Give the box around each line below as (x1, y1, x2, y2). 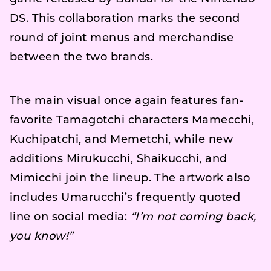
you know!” (10, 231, 73, 243)
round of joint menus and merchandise (10, 33, 234, 44)
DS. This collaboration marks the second (10, 13, 240, 25)
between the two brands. (10, 52, 154, 64)
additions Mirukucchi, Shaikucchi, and (10, 154, 227, 165)
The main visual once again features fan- (10, 96, 244, 107)
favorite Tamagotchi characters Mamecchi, (10, 115, 255, 126)
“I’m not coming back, (130, 212, 256, 223)
